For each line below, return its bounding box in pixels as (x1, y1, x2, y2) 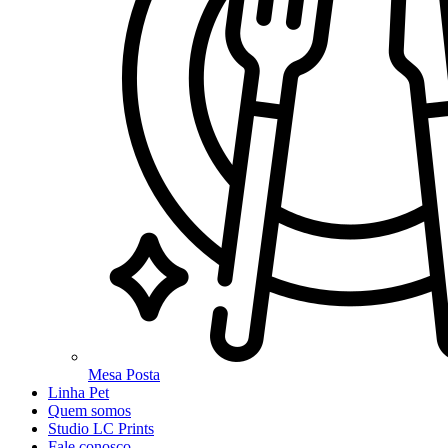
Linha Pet (48, 383, 109, 401)
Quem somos (48, 401, 131, 419)
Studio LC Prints (48, 419, 154, 437)
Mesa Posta (88, 365, 160, 383)
